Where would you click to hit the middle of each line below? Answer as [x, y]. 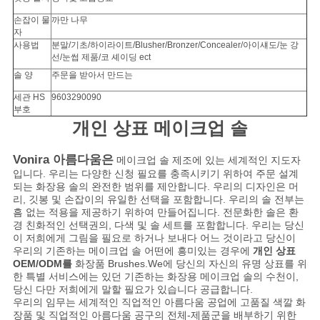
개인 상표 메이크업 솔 [160, 128]
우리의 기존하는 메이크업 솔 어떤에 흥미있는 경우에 [132, 251]
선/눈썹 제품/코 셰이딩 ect [101, 57]
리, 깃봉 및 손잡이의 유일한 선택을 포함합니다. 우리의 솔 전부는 [158, 200]
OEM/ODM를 [42, 264]
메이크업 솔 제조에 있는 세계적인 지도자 [207, 160]
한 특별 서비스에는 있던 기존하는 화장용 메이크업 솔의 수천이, [155, 277]
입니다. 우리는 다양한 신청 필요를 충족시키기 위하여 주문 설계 [155, 174]
